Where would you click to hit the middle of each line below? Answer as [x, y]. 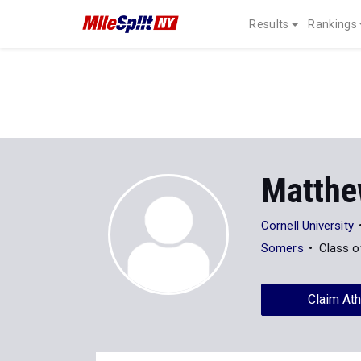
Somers [282, 248]
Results [269, 24]
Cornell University [307, 226]
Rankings [332, 24]
